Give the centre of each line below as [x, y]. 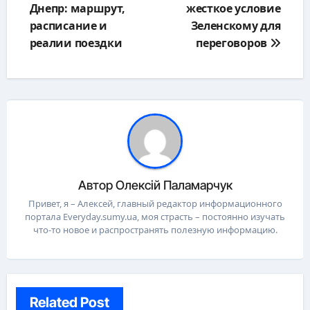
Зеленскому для [236, 25]
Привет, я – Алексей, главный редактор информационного [155, 203]
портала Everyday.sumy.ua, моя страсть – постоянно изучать [155, 216]
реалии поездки [76, 43]
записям [48, 14]
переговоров [233, 43]
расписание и [68, 25]
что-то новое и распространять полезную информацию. [155, 229]
